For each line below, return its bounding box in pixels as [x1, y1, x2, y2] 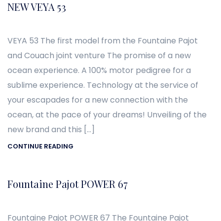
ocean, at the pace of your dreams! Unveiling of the [7, 109, 207, 121]
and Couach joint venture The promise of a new [7, 50, 191, 62]
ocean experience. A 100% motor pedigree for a [7, 65, 191, 76]
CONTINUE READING [7, 141, 74, 151]
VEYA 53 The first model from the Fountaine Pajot [7, 35, 198, 47]
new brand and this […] [7, 124, 95, 136]
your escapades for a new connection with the [7, 94, 188, 106]
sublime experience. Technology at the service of [7, 79, 198, 91]
